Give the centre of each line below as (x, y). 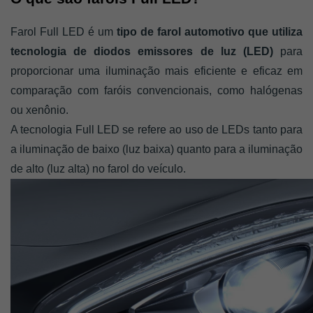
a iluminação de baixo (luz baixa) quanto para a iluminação (156, 149)
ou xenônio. (41, 110)
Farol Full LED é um (62, 32)
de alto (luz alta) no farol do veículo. (98, 169)
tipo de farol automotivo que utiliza (208, 32)
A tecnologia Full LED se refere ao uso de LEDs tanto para (156, 130)
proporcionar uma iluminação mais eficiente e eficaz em (156, 71)
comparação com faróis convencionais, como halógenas (156, 90)
